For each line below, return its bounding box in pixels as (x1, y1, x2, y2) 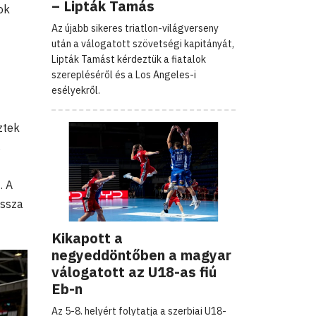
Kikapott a (51, 228, 123, 248)
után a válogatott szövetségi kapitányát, (51, 37, 234, 50)
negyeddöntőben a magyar (51, 245, 231, 265)
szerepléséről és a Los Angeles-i (51, 68, 196, 81)
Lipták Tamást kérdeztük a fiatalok (51, 52, 206, 66)
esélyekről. (51, 83, 100, 97)
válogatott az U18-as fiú (51, 262, 217, 281)
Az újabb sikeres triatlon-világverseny (51, 21, 219, 35)
